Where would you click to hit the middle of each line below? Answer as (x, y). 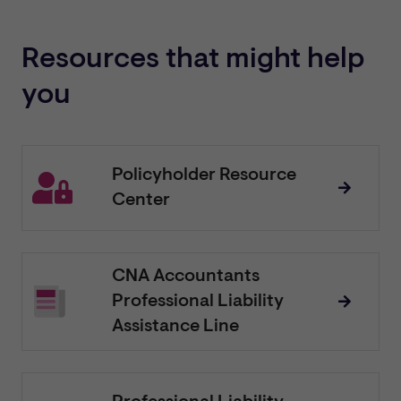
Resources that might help (193, 60)
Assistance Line (175, 327)
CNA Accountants (185, 277)
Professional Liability (197, 302)
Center (141, 201)
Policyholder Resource (204, 176)
